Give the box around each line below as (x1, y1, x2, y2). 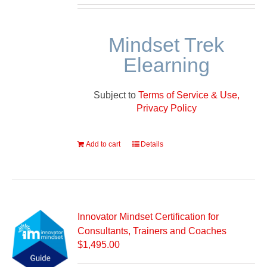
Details (141, 139, 164, 148)
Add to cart (86, 139, 121, 148)
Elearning (123, 54, 210, 77)
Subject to (93, 89, 138, 100)
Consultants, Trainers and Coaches (77, 226, 227, 237)
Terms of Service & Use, (138, 89, 240, 100)
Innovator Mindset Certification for (77, 212, 219, 222)
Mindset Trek (108, 33, 225, 57)
